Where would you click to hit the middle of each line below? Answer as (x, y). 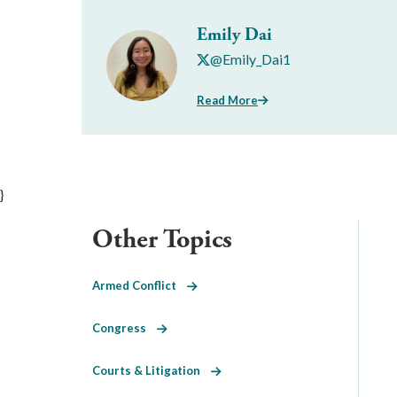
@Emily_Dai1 (250, 59)
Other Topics (162, 239)
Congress (125, 327)
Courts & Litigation (152, 370)
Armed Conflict (140, 285)
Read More (227, 100)
